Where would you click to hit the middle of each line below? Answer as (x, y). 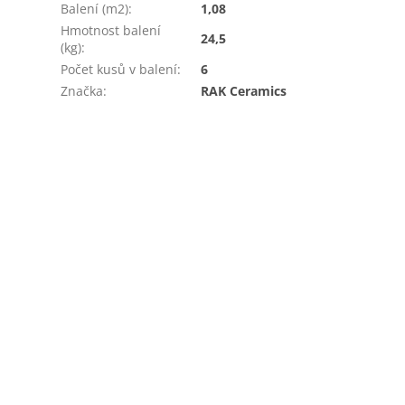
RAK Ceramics (244, 90)
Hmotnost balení (111, 30)
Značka (82, 90)
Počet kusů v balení (119, 69)
